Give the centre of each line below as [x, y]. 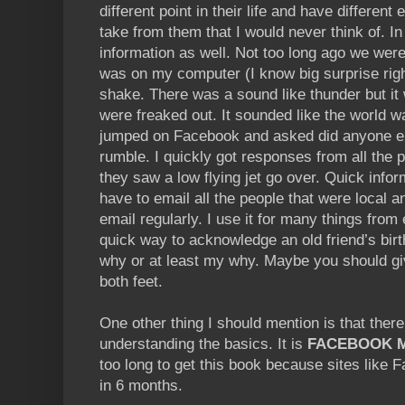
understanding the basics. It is [203, 344]
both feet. [131, 281]
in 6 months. [141, 385]
